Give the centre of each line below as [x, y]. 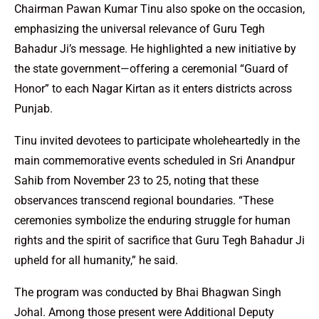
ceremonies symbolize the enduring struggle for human [152, 220]
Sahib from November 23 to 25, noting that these [136, 180]
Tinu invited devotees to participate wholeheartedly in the [157, 140]
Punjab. [33, 108]
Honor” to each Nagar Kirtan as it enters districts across [153, 88]
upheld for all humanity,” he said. [96, 260]
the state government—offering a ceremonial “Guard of [151, 68]
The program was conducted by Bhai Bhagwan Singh [148, 292]
